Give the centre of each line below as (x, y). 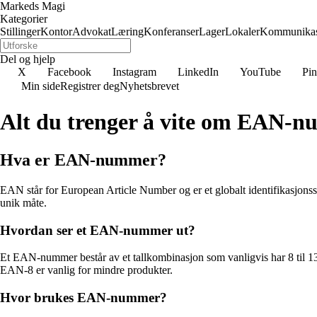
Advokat (92, 31)
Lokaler (242, 31)
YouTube (260, 72)
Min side (41, 86)
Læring (127, 31)
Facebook (69, 72)
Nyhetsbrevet (149, 86)
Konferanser (171, 31)
